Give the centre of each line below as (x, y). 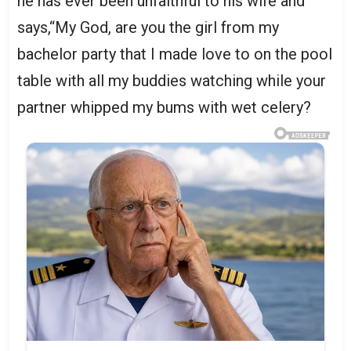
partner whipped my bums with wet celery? (164, 107)
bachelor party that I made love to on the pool (175, 54)
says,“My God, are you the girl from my (148, 27)
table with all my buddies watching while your (172, 80)
